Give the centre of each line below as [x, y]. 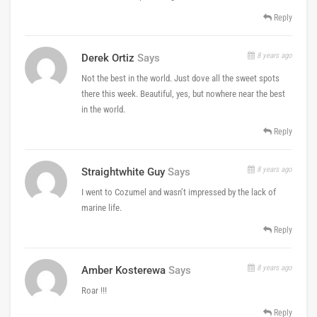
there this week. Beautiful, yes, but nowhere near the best [183, 93]
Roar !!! [94, 290]
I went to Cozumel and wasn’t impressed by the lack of [179, 192]
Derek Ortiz [108, 58]
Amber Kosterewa [123, 270]
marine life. [102, 207]
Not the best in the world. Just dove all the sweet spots [180, 78]
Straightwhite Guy [123, 172]
